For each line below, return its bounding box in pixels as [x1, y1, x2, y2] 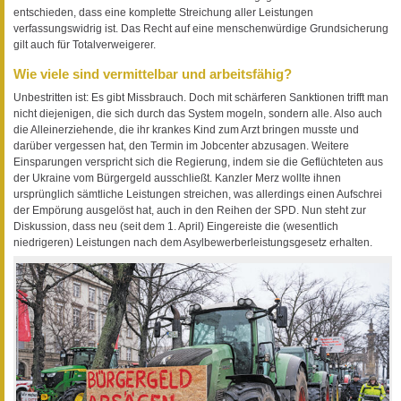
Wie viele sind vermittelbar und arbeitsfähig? [13, 66, 292, 82]
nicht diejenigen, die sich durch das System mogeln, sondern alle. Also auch [13, 107, 382, 120]
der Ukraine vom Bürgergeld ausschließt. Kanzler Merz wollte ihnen [13, 171, 341, 184]
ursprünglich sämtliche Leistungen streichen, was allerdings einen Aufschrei [13, 187, 382, 200]
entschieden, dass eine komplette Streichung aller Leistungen [13, 6, 313, 20]
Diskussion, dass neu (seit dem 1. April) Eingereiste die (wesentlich [13, 219, 338, 233]
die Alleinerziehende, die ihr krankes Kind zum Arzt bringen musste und [13, 123, 359, 136]
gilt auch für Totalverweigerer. [13, 38, 156, 52]
